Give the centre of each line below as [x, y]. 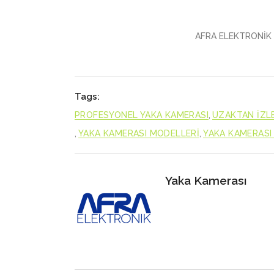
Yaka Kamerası [206, 180]
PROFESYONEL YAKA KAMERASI [142, 115]
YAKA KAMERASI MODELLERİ [139, 133]
